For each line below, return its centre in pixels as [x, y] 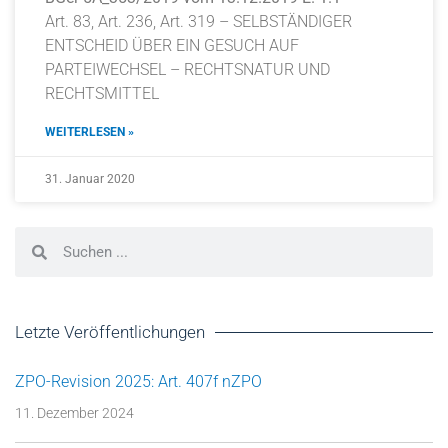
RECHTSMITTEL [102, 93]
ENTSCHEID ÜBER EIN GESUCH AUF [172, 45]
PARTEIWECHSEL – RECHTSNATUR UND [187, 69]
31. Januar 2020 [90, 179]
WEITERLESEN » [89, 132]
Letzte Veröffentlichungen [110, 332]
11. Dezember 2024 [74, 413]
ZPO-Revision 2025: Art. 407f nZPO [138, 381]
